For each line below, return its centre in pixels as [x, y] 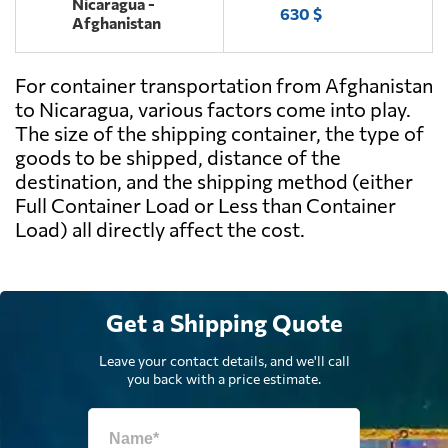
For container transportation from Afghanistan [224, 85]
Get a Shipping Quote [224, 323]
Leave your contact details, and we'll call [224, 361]
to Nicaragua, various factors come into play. [213, 109]
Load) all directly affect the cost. [160, 229]
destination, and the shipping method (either [214, 181]
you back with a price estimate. [224, 379]
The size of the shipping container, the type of [219, 133]
